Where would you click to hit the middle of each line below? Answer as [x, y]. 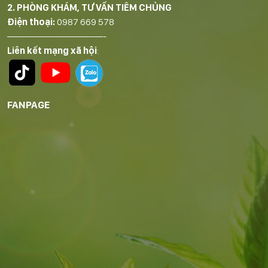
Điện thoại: [31, 22]
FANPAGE [28, 104]
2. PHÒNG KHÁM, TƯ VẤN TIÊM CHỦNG [89, 7]
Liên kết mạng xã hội [52, 50]
